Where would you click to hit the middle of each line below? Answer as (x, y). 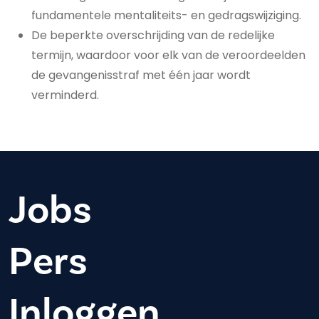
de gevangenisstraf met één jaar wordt (141, 75)
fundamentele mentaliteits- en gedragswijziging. (166, 15)
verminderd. (65, 95)
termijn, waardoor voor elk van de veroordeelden (168, 55)
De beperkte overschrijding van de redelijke (153, 35)
